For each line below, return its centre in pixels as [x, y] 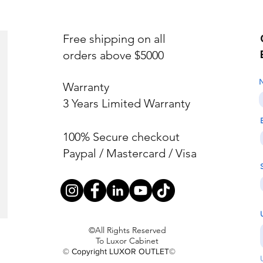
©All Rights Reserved [127, 230]
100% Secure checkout [121, 137]
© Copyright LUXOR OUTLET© [119, 252]
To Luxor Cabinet [127, 241]
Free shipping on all [114, 39]
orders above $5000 [113, 55]
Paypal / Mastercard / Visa [130, 154]
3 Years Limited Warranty [127, 104]
